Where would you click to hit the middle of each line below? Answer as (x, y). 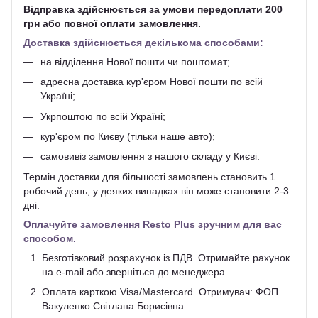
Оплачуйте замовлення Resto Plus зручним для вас (153, 224)
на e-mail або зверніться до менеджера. (135, 272)
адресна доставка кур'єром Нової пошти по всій (152, 82)
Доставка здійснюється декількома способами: (143, 42)
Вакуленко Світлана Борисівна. (114, 306)
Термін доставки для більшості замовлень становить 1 (149, 176)
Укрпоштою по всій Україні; (103, 116)
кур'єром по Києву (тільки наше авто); (128, 136)
